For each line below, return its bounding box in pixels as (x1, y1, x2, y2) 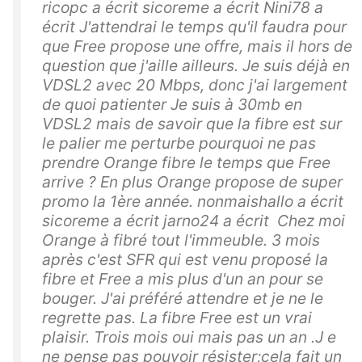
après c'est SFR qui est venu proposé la (42, 250, 328, 270)
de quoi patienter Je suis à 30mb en (42, 95, 302, 115)
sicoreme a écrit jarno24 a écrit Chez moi (42, 211, 345, 231)
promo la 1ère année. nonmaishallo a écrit (42, 192, 343, 212)
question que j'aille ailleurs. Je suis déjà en (42, 56, 350, 76)
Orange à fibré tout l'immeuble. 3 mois (42, 230, 320, 250)
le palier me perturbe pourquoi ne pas (42, 133, 316, 154)
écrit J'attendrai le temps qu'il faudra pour (42, 17, 347, 37)
